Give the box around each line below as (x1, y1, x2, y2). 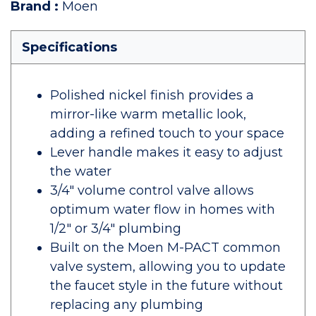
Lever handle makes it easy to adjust (50, 145, 283, 160)
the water (50, 164, 111, 179)
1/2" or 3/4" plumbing (50, 221, 181, 236)
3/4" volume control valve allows (50, 183, 254, 198)
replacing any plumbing (50, 297, 203, 312)
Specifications (22, 39, 117, 55)
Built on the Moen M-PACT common (50, 240, 281, 255)
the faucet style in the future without (50, 278, 283, 293)
